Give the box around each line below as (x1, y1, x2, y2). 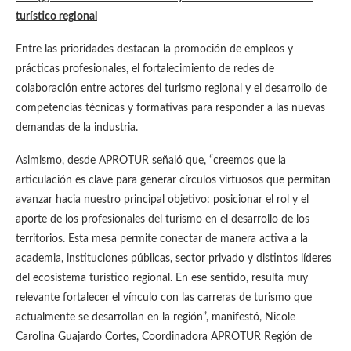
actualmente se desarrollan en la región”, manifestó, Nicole (16, 312, 295, 324)
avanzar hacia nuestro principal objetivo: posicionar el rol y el (16, 194, 309, 206)
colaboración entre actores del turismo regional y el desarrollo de (16, 83, 327, 95)
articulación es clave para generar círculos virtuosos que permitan (16, 175, 331, 186)
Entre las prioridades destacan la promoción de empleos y (16, 44, 293, 56)
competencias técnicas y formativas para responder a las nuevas (16, 103, 325, 114)
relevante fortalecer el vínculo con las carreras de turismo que (16, 292, 312, 304)
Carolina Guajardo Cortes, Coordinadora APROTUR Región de (16, 331, 312, 343)
